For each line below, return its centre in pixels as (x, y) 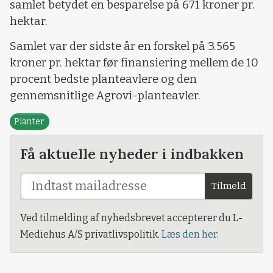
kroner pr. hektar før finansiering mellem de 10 (134, 63)
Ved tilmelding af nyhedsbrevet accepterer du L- (131, 218)
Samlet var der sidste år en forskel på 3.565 (122, 47)
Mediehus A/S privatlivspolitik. (91, 234)
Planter (30, 121)
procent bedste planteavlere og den (103, 80)
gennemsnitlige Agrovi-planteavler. (105, 96)
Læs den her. (190, 234)
